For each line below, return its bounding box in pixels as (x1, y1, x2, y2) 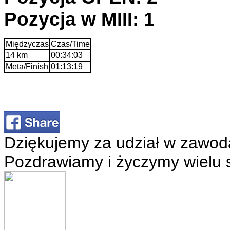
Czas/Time (51, 39, 90, 48)
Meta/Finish (6, 62, 48, 71)
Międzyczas (6, 39, 49, 48)
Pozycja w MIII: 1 (4, 8, 155, 30)
